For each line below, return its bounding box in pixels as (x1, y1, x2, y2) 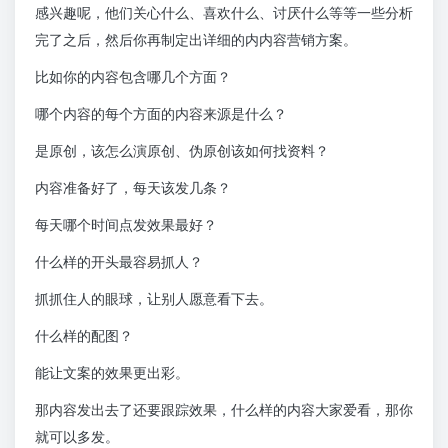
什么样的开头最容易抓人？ (35, 253, 203, 271)
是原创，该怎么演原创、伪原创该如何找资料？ (35, 142, 329, 160)
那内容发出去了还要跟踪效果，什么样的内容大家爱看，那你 (35, 401, 413, 419)
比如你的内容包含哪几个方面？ (35, 68, 231, 86)
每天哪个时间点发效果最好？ (35, 216, 217, 234)
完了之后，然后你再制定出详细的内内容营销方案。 (35, 31, 357, 49)
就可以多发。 (35, 428, 119, 446)
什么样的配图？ (35, 327, 133, 345)
